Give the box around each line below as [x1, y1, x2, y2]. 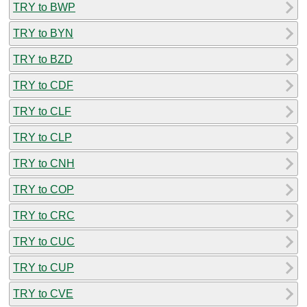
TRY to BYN [13, 27, 73, 39]
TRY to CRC [13, 209, 75, 221]
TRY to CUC [13, 235, 75, 247]
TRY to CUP [13, 261, 74, 273]
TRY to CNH [13, 157, 75, 169]
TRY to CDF [13, 79, 73, 91]
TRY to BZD [13, 53, 73, 65]
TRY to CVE [13, 287, 73, 299]
